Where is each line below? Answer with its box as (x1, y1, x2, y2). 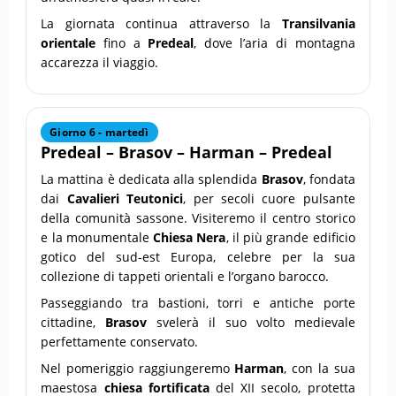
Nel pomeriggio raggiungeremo (41, 359, 235, 377)
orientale (41, 34, 96, 51)
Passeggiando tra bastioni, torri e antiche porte (41, 293, 355, 311)
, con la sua (284, 359, 355, 377)
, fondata (302, 170, 355, 187)
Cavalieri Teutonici (66, 189, 184, 207)
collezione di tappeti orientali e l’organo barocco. (41, 267, 330, 285)
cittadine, (41, 313, 106, 331)
